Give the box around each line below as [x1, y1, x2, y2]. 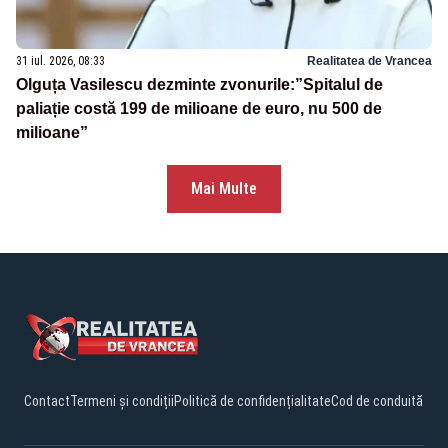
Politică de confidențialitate [174, 393, 331, 410]
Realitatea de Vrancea [307, 54, 432, 69]
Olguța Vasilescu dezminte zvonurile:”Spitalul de [16, 76, 383, 94]
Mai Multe [191, 179, 257, 199]
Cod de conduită [331, 393, 423, 410]
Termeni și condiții [70, 393, 174, 410]
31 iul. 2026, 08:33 [16, 54, 105, 69]
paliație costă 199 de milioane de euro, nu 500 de [16, 100, 382, 118]
